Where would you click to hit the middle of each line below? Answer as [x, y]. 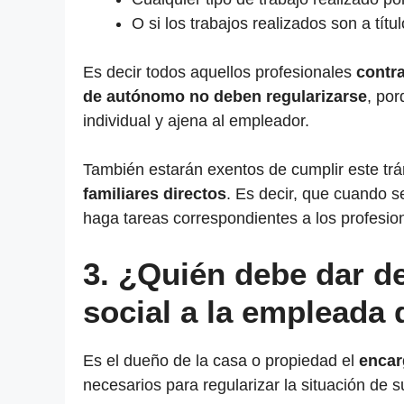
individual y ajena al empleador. [196, 121]
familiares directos [155, 194]
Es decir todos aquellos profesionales [220, 73]
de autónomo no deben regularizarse [225, 97]
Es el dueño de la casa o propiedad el [221, 361]
